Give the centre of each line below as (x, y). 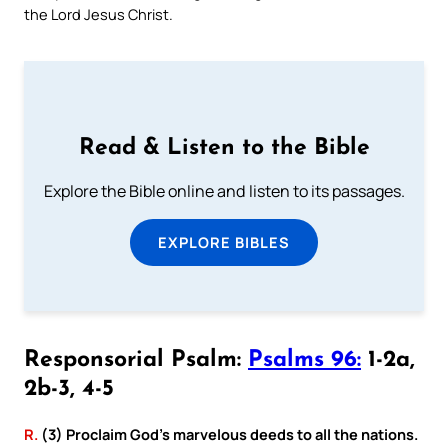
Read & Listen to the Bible (224, 149)
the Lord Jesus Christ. (98, 13)
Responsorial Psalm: (136, 360)
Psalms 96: (304, 360)
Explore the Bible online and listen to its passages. (224, 191)
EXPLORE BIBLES (224, 242)
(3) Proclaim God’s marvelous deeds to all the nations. (228, 433)
